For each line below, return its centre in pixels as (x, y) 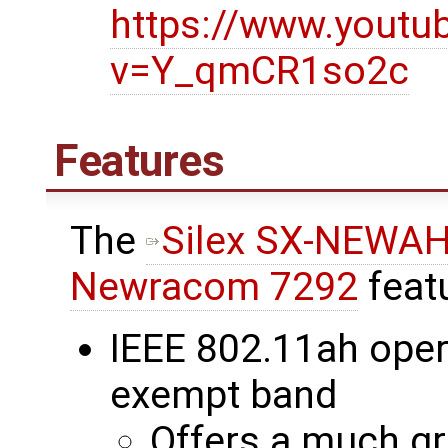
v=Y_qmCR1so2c (259, 70)
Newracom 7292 (214, 286)
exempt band (223, 394)
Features (139, 160)
